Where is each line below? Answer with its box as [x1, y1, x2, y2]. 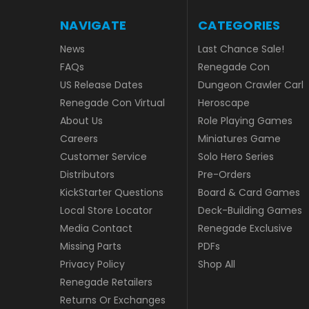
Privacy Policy [60, 257, 125, 272]
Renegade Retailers [60, 275, 152, 290]
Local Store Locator [60, 203, 152, 218]
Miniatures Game [198, 132, 281, 146]
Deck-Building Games [198, 203, 302, 218]
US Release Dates [60, 78, 143, 92]
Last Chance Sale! [198, 42, 284, 57]
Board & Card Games [198, 186, 300, 200]
